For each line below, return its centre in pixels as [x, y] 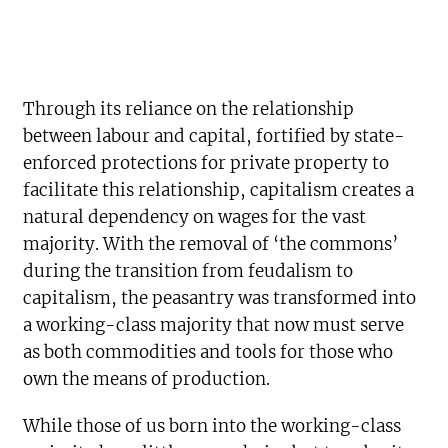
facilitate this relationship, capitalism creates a [219, 190]
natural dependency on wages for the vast [195, 217]
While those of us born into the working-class [212, 426]
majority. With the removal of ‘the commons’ [211, 244]
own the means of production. [147, 379]
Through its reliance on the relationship [189, 109]
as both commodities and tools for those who [208, 352]
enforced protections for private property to [206, 163]
